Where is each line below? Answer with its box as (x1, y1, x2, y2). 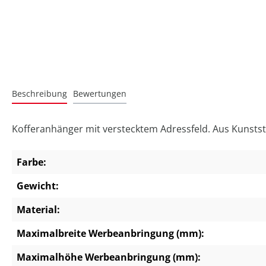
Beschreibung (12, 88, 67, 100)
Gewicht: (17, 179, 59, 193)
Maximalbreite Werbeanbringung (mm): (17, 227, 204, 240)
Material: (17, 203, 60, 217)
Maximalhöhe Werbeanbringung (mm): (17, 251, 201, 264)
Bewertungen (73, 88, 126, 100)
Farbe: (17, 156, 46, 169)
